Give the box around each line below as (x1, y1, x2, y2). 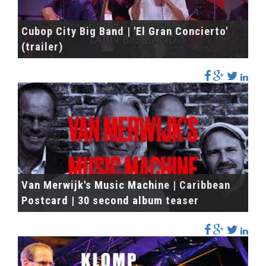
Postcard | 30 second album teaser (21, 194, 199, 208)
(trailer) (21, 40, 64, 53)
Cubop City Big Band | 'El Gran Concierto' (21, 24, 228, 38)
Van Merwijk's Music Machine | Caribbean (21, 179, 230, 192)
